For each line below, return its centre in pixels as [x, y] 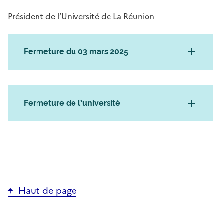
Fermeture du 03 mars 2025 [76, 52]
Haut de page [48, 191]
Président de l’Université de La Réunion [81, 17]
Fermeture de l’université [72, 103]
